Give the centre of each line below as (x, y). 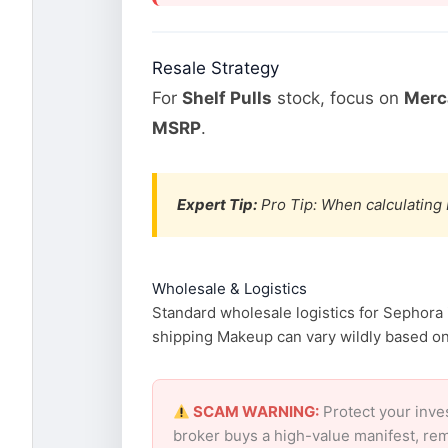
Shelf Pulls (227, 98)
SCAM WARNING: (255, 412)
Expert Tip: (217, 205)
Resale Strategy (215, 68)
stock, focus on (338, 98)
